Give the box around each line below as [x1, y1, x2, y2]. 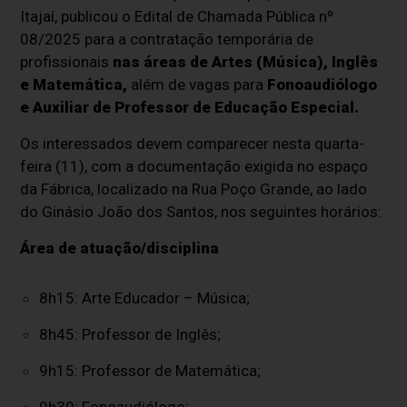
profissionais [20, 52, 114, 71]
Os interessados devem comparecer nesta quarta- [20, 134, 365, 153]
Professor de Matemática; [81, 361, 261, 380]
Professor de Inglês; [81, 324, 221, 343]
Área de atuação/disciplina [20, 238, 220, 257]
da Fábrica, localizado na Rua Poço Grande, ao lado [20, 179, 368, 198]
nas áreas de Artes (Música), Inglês [113, 52, 379, 71]
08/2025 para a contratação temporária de [20, 29, 314, 48]
